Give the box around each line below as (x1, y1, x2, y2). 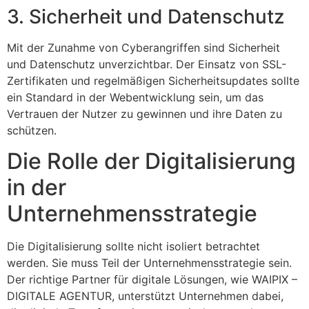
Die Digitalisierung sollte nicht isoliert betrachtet (7, 239, 260, 253)
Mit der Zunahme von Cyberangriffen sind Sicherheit (7, 40, 280, 54)
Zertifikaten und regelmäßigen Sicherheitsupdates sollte (7, 73, 299, 88)
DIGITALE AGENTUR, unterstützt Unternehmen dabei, (7, 288, 283, 303)
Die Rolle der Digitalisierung (7, 147, 296, 175)
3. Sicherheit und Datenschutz (7, 4, 284, 28)
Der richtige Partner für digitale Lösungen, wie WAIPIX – (7, 272, 297, 286)
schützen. (7, 123, 57, 137)
